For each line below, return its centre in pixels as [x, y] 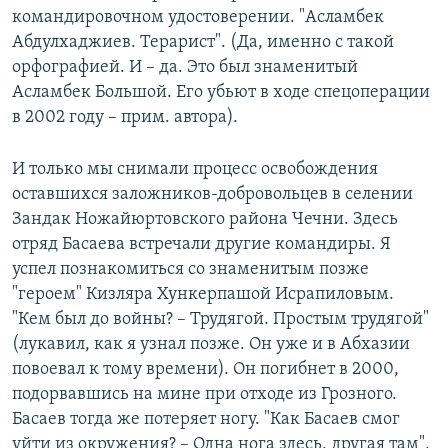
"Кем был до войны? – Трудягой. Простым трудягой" [220, 320]
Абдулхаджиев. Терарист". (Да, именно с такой [203, 43]
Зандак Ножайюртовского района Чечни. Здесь [205, 220]
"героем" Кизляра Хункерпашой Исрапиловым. [203, 295]
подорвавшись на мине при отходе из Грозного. [204, 395]
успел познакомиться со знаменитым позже [190, 270]
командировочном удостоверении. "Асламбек [198, 18]
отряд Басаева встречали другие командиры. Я [201, 245]
